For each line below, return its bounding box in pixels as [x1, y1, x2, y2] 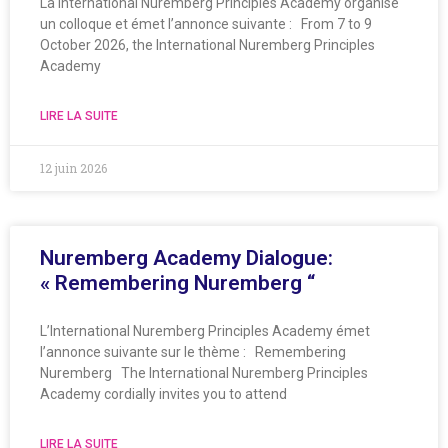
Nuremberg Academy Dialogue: [40, 245, 333, 270]
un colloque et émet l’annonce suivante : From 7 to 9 [40, 15, 372, 32]
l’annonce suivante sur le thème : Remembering [40, 343, 346, 360]
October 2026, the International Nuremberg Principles [40, 36, 375, 53]
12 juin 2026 [40, 159, 107, 176]
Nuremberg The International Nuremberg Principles [40, 364, 368, 381]
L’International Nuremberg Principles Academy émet [40, 322, 370, 339]
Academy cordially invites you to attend [40, 385, 287, 402]
